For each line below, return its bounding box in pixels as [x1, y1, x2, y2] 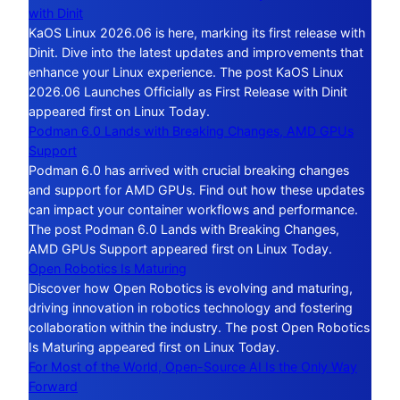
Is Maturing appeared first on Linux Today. [29, 338, 279, 354]
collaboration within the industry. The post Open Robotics [29, 319, 370, 335]
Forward [29, 378, 78, 394]
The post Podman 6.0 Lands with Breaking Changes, [29, 221, 339, 237]
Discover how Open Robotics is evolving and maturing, [29, 279, 353, 296]
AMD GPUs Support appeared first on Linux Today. [29, 240, 332, 256]
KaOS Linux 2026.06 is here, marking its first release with [29, 24, 365, 40]
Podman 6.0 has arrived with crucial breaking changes [29, 162, 349, 178]
